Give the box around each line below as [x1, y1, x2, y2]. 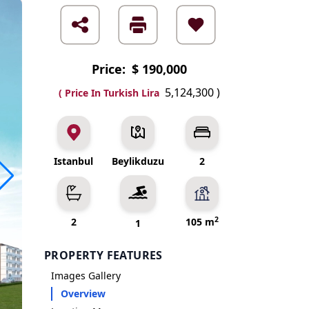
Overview [61, 287, 106, 300]
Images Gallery [51, 269, 121, 282]
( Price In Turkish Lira [59, 86, 162, 99]
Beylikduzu [111, 154, 164, 168]
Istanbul [54, 154, 94, 168]
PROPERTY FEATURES [44, 248, 163, 263]
